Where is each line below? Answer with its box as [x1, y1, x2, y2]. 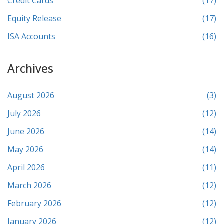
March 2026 [7, 180, 51, 191]
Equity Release [7, 13, 61, 24]
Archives [7, 60, 53, 77]
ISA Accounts [7, 31, 55, 42]
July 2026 [7, 108, 41, 119]
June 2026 [7, 126, 44, 137]
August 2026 [7, 90, 54, 101]
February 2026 [7, 198, 61, 209]
